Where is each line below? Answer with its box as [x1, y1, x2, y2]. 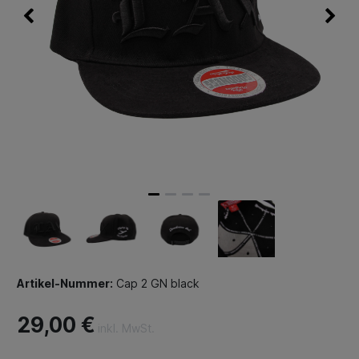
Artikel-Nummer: [17, 276, 113, 291]
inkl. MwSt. [98, 321, 155, 336]
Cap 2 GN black [113, 276, 200, 291]
